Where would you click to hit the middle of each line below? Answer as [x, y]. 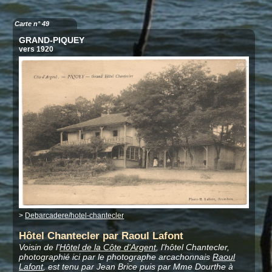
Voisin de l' [39, 247]
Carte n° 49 [32, 24]
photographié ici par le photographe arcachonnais [116, 257]
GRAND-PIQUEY [52, 40]
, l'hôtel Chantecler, [193, 247]
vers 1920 [36, 49]
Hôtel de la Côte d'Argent [108, 247]
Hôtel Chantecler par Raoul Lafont [101, 236]
